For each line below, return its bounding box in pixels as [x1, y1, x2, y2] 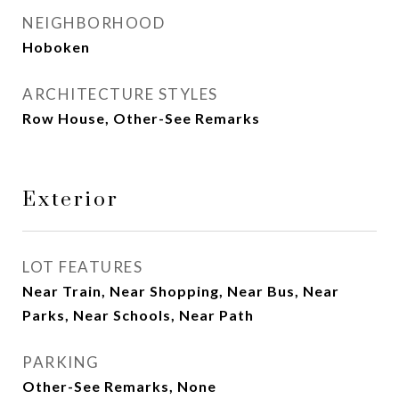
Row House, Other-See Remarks [22, 110, 260, 126]
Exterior [22, 187, 119, 213]
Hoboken [22, 38, 90, 55]
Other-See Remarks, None [22, 378, 216, 395]
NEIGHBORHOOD [22, 13, 165, 32]
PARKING [22, 353, 100, 371]
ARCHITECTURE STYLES [22, 85, 218, 103]
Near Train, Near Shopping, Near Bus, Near [22, 282, 339, 299]
